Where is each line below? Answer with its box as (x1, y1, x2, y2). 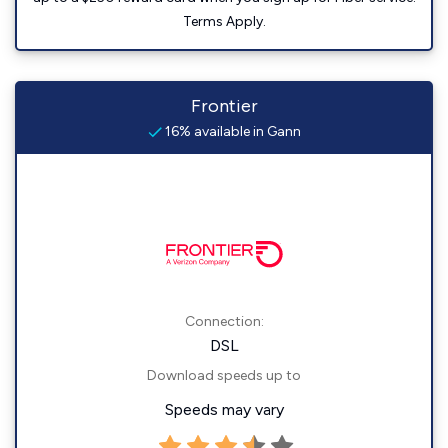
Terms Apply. (182, 13, 266, 30)
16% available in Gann (161, 123, 301, 140)
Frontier (190, 95, 258, 117)
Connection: (184, 313, 264, 330)
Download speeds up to (147, 367, 301, 384)
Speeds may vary (164, 400, 284, 419)
